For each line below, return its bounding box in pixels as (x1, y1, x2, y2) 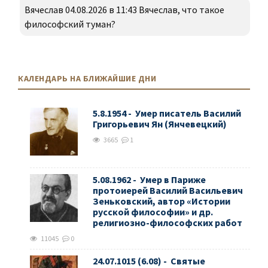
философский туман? (25, 18, 115, 31)
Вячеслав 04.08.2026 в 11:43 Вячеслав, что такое (25, 4, 224, 16)
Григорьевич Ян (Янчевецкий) (93, 118, 227, 130)
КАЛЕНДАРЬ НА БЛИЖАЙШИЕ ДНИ (18, 73, 156, 84)
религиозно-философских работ (93, 217, 242, 229)
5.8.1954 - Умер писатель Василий (93, 107, 241, 120)
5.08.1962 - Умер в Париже (93, 173, 206, 186)
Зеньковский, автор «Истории (93, 195, 230, 208)
